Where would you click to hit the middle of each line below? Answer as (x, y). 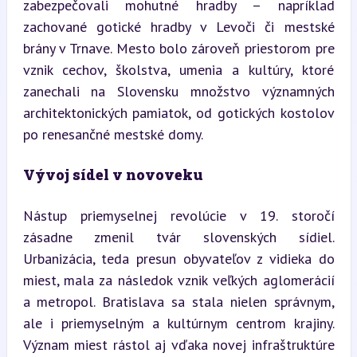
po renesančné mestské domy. (113, 134)
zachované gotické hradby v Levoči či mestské (178, 27)
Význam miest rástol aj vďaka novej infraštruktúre (178, 345)
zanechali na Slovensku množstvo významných (178, 91)
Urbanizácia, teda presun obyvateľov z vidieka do (178, 259)
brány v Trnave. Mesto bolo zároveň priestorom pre (178, 48)
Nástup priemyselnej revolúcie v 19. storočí (178, 216)
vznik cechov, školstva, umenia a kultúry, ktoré (178, 70)
